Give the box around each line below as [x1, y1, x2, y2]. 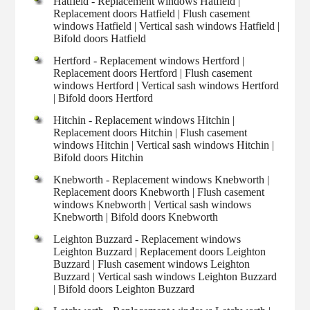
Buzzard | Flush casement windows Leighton [53, 257, 250, 270]
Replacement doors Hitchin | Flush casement [53, 126, 248, 138]
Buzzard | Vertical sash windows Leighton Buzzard [53, 270, 277, 282]
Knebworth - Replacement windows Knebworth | [53, 173, 270, 185]
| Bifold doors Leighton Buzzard [53, 282, 195, 295]
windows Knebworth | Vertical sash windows [53, 198, 252, 210]
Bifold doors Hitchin [53, 151, 144, 163]
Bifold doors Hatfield [53, 32, 147, 44]
